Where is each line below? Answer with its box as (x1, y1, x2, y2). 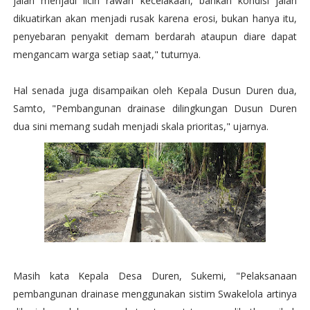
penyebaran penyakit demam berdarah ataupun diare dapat (12, 30, 298, 43)
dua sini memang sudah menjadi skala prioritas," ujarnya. (12, 120, 268, 133)
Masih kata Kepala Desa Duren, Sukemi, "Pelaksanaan (12, 269, 298, 282)
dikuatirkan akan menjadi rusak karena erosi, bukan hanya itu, (12, 12, 298, 25)
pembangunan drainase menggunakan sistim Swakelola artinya (12, 287, 298, 300)
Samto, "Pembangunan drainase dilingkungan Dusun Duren (12, 102, 298, 115)
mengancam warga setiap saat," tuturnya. (12, 48, 201, 61)
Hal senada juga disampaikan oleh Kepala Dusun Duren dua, (12, 84, 298, 97)
